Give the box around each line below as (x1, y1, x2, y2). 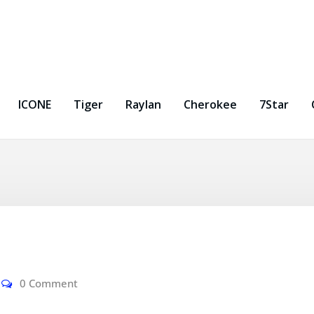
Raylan (125, 96, 162, 112)
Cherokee (184, 96, 238, 112)
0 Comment (20, 275, 78, 290)
